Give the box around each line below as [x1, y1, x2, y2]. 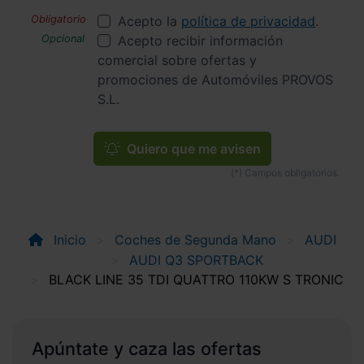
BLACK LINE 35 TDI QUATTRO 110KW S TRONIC [49, 271, 344, 288]
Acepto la [118, 12, 181, 29]
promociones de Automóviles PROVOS [97, 71, 333, 88]
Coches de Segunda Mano [114, 231, 276, 248]
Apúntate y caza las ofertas [32, 337, 262, 359]
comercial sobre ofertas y [97, 51, 257, 68]
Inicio [49, 231, 86, 248]
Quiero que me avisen [123, 140, 261, 157]
